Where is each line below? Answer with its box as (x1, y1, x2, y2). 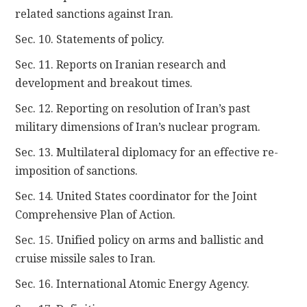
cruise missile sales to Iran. (15, 251, 156, 265)
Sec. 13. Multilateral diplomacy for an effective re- (15, 145, 279, 159)
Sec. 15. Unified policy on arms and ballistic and (15, 233, 265, 247)
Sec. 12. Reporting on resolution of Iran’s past (15, 101, 251, 115)
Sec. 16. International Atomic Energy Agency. (15, 277, 250, 291)
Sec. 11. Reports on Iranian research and (15, 58, 227, 71)
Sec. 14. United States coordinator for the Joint (15, 189, 258, 203)
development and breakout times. (15, 76, 193, 90)
